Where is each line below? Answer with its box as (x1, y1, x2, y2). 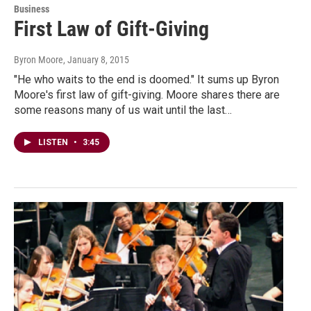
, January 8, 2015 (63, 54, 129, 66)
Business (14, 3, 49, 15)
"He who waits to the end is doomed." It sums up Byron (14, 73, 279, 87)
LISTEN (38, 137, 70, 148)
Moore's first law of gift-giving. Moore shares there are (14, 88, 280, 102)
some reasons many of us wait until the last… (14, 103, 232, 117)
